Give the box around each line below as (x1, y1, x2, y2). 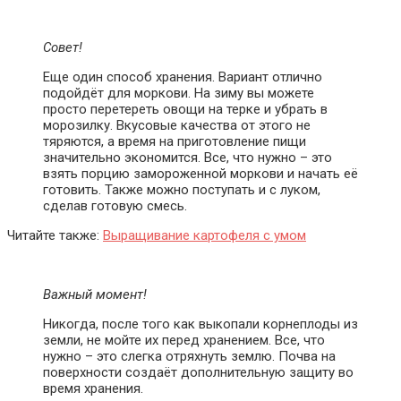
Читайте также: (7, 226, 103, 243)
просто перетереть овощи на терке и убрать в (43, 100, 328, 117)
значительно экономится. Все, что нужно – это (43, 149, 332, 166)
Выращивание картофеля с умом (103, 226, 306, 243)
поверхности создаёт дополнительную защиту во (43, 363, 354, 380)
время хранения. (43, 380, 143, 397)
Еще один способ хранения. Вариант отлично (43, 68, 322, 85)
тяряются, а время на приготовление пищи (43, 132, 306, 149)
